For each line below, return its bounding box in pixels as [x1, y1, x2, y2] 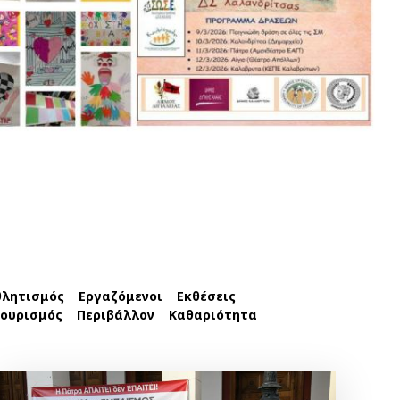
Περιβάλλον [77, 305, 154, 323]
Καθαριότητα [169, 305, 257, 323]
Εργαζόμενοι [79, 287, 162, 304]
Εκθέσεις [177, 287, 236, 304]
